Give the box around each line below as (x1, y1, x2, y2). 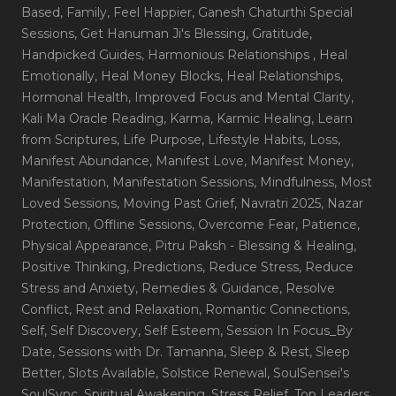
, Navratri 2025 (234, 195, 321, 212)
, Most (334, 174, 372, 191)
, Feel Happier (107, 4, 192, 21)
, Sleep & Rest (224, 344, 309, 361)
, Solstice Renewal (156, 365, 267, 382)
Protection (21, 217, 88, 233)
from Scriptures (21, 132, 117, 148)
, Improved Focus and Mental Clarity (128, 89, 351, 106)
